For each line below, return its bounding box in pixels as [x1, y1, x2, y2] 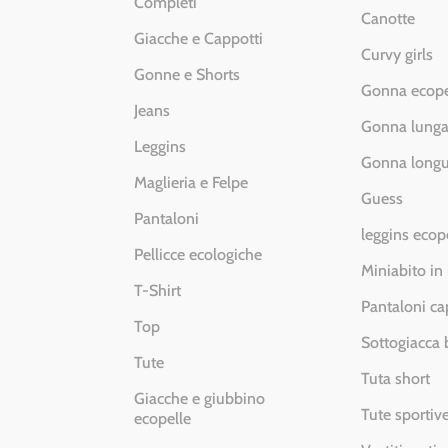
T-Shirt [134, 281, 182, 301]
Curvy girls [361, 45, 434, 65]
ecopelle [134, 409, 192, 429]
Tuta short [361, 369, 431, 389]
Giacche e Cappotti [134, 29, 264, 49]
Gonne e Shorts [134, 65, 241, 85]
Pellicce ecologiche [134, 245, 263, 265]
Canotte [361, 9, 416, 29]
